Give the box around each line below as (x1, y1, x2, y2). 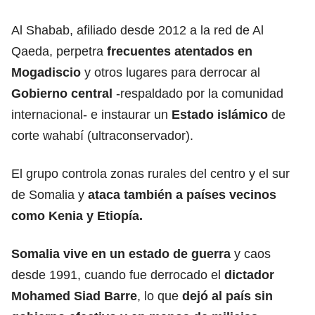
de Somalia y (11, 187, 88, 202)
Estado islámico (168, 107, 268, 122)
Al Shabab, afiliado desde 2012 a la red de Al (11, 22, 264, 37)
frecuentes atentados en (107, 44, 252, 58)
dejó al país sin (182, 288, 273, 303)
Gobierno (11, 86, 67, 101)
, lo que (137, 288, 182, 303)
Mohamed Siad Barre (11, 288, 137, 303)
